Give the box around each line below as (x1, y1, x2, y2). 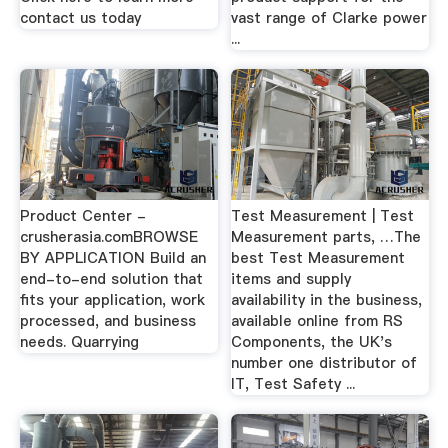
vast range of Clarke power (231, 7, 428, 28)
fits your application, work (19, 289, 205, 310)
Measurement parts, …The (231, 226, 422, 247)
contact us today (19, 7, 141, 28)
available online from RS (231, 310, 404, 331)
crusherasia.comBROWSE (19, 226, 198, 247)
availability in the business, (231, 289, 423, 310)
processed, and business (19, 310, 196, 331)
